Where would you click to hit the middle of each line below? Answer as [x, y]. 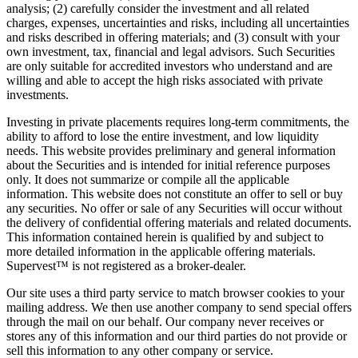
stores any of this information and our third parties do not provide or [177, 336]
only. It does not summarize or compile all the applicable [148, 180]
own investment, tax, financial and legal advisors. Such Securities [171, 52]
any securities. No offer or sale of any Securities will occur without [174, 209]
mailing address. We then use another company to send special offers [179, 308]
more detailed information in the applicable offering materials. [161, 252]
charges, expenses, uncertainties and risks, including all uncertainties [178, 23]
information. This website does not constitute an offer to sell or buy [175, 194]
